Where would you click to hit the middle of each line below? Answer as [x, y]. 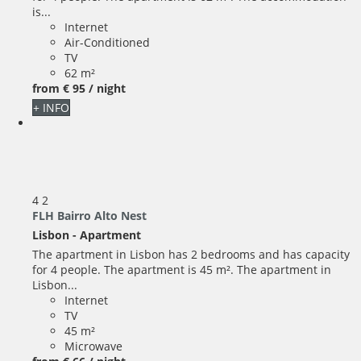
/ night [107, 88]
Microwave [93, 346]
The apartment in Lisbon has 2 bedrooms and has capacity [191, 255]
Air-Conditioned [107, 42]
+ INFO [51, 107]
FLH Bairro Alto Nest [89, 216]
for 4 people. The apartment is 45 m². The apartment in [182, 270]
